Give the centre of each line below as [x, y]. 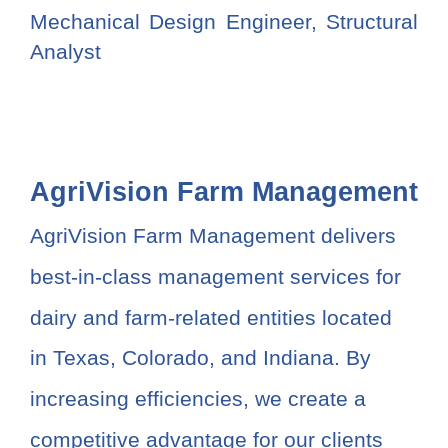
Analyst [65, 52]
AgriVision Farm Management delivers [213, 236]
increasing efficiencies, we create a [198, 399]
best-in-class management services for [215, 277]
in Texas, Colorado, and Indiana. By [200, 358]
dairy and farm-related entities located [211, 317]
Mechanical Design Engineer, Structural [224, 22]
